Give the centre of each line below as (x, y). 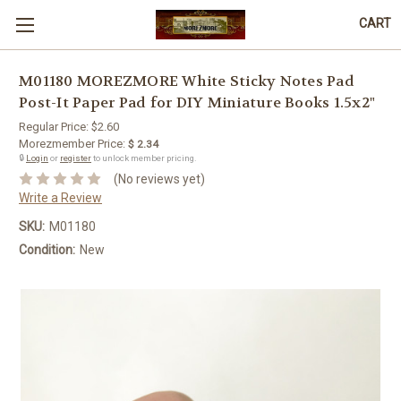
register (76, 158)
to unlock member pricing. (144, 158)
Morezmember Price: (72, 144)
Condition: (47, 249)
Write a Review (60, 197)
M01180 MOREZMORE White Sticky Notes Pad (187, 81)
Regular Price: (55, 127)
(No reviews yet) (159, 179)
